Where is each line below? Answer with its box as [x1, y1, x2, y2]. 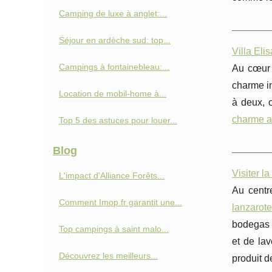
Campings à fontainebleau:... [59, 62, 169, 72]
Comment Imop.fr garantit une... [59, 197, 182, 207]
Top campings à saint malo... [59, 224, 169, 234]
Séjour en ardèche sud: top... [59, 35, 171, 45]
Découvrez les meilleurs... [59, 251, 158, 260]
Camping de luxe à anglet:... [59, 8, 167, 18]
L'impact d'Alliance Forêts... [59, 171, 165, 180]
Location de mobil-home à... [59, 89, 166, 98]
